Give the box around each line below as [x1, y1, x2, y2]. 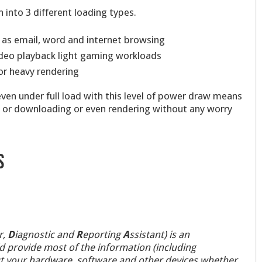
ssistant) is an [129, 228, 189, 240]
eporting [82, 228, 123, 240]
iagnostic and [14, 228, 76, 240]
